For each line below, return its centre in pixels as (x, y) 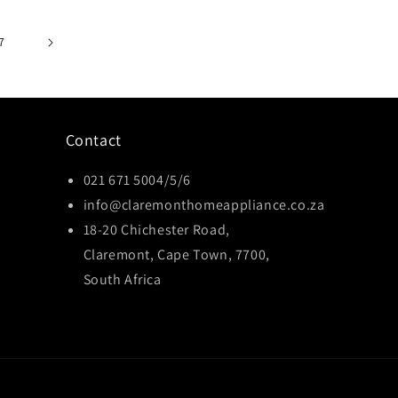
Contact (93, 140)
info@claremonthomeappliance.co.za (204, 205)
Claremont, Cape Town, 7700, (176, 255)
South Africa (122, 279)
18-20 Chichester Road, (156, 230)
